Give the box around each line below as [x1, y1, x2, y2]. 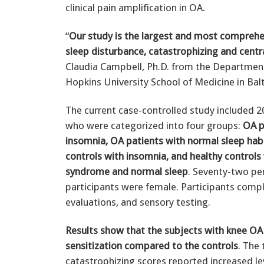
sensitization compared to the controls [65, 239, 238, 252]
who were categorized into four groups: [65, 119, 243, 131]
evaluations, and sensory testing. [65, 196, 210, 208]
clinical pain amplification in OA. [65, 1, 205, 14]
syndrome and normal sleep [65, 165, 188, 177]
